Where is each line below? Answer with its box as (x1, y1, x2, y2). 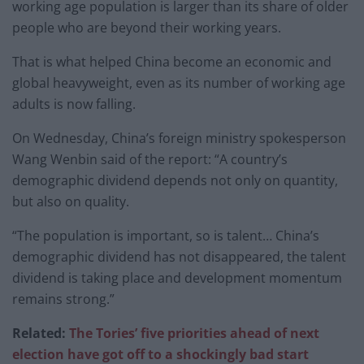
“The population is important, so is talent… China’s (12, 226, 319, 245)
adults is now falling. (12, 94, 136, 113)
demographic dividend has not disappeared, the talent (12, 247, 346, 266)
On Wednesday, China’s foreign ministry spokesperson (12, 128, 346, 147)
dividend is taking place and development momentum (12, 268, 342, 287)
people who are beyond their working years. (12, 18, 281, 37)
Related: (12, 323, 69, 342)
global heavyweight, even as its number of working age (12, 73, 345, 92)
